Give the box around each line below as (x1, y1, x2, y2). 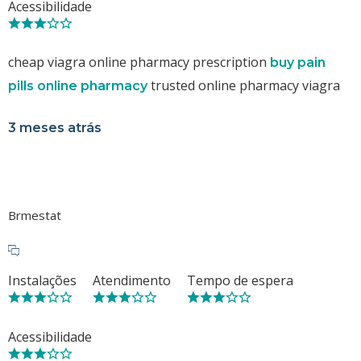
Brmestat (8, 206, 61, 223)
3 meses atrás (8, 119, 102, 135)
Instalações (8, 271, 77, 289)
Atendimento (93, 271, 171, 289)
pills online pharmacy (8, 77, 147, 93)
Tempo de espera (187, 271, 293, 289)
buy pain (270, 54, 326, 70)
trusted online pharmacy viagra (147, 76, 340, 94)
